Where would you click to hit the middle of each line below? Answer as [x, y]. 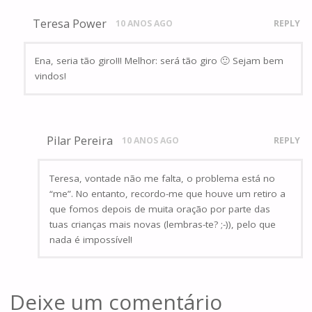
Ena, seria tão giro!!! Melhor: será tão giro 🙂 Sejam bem [159, 61]
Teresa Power [69, 23]
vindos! [51, 76]
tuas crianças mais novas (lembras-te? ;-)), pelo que [162, 224]
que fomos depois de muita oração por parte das [159, 209]
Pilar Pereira [79, 141]
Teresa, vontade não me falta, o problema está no [162, 178]
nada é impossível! [91, 239]
